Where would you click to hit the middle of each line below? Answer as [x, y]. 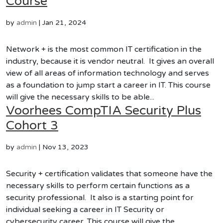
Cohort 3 [32, 125]
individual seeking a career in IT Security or [85, 210]
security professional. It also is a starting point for [100, 198]
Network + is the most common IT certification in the [104, 49]
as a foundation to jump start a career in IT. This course [108, 85]
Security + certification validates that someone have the [109, 174]
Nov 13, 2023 [65, 147]
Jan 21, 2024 [64, 23]
